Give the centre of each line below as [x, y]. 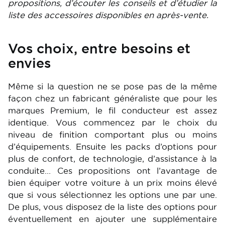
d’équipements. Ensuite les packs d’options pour [113, 147]
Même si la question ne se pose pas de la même [113, 86]
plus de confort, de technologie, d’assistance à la [113, 159]
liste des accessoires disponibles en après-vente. [108, 15]
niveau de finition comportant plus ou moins [113, 135]
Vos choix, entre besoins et [99, 48]
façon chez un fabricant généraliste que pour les [113, 98]
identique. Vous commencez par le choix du [113, 123]
